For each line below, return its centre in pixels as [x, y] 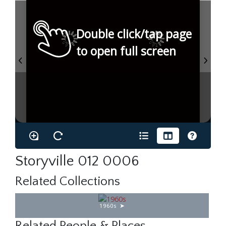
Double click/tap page [134, 34]
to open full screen [126, 51]
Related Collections [68, 181]
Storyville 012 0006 [77, 161]
